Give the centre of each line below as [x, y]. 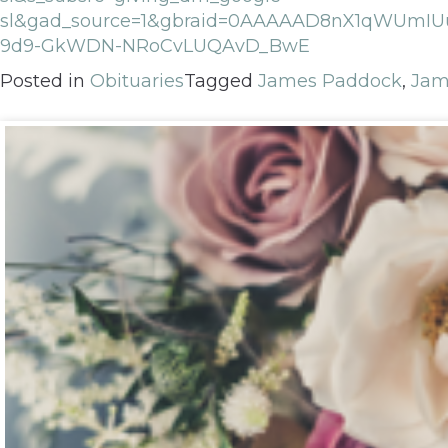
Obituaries [137, 81]
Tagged [221, 81]
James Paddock [330, 81]
